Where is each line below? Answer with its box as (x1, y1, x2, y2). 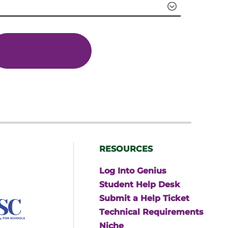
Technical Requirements (99, 207, 204, 217)
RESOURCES (99, 144, 153, 154)
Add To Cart (18, 45, 64, 56)
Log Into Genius (99, 165, 166, 176)
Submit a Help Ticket (99, 193, 189, 203)
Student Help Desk (99, 179, 180, 189)
